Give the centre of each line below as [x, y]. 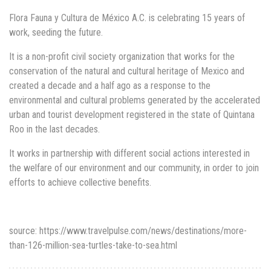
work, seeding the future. [56, 32]
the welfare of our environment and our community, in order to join [134, 168]
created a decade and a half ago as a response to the [110, 85]
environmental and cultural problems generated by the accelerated [135, 100]
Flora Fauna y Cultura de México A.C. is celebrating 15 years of [127, 18]
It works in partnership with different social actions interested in [129, 153]
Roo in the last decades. [54, 129]
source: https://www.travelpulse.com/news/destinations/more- [128, 230]
